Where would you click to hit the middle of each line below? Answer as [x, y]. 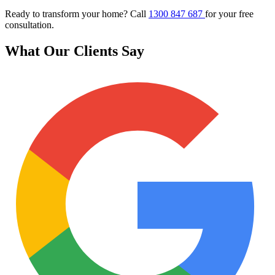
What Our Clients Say [75, 51]
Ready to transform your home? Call [77, 14]
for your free [229, 14]
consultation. [29, 25]
